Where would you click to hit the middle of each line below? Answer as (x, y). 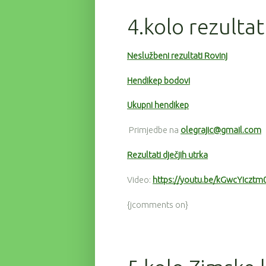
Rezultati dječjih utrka (167, 155)
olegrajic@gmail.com (221, 130)
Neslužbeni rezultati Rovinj (177, 56)
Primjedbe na (154, 130)
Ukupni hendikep (158, 105)
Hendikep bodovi (159, 80)
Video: (140, 180)
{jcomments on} (158, 205)
